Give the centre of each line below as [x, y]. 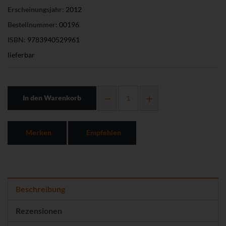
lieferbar [21, 54]
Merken [38, 132]
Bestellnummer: [33, 24]
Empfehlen [103, 132]
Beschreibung [40, 189]
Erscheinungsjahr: [36, 9]
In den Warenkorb [52, 98]
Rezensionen [39, 210]
